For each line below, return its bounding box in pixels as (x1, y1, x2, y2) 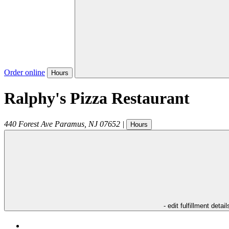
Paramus (55, 119, 84, 128)
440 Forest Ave (4, 119, 53, 128)
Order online (4, 67, 45, 77)
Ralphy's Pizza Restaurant (4, 89, 190, 108)
